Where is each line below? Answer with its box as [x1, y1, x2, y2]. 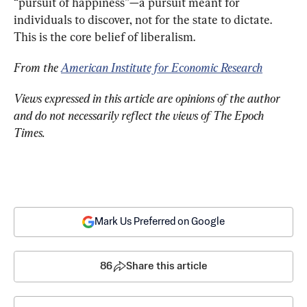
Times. [14, 125, 45, 140]
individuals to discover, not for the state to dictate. [14, 12, 275, 27]
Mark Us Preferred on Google [95, 217, 225, 228]
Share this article [125, 261, 208, 272]
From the [14, 60, 61, 75]
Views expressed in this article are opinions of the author [14, 91, 283, 106]
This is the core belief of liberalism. [14, 29, 195, 45]
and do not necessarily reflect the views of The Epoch [14, 108, 267, 123]
